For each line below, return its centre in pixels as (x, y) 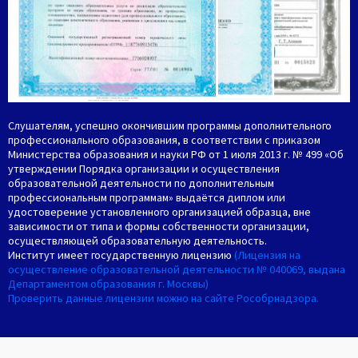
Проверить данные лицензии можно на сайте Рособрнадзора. (163, 298)
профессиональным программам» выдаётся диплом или (147, 197)
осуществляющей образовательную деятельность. (137, 240)
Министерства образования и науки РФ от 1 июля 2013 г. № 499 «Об (176, 154)
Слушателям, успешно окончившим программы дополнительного (170, 125)
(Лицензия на (267, 255)
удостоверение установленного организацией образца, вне (159, 211)
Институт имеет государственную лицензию (121, 255)
